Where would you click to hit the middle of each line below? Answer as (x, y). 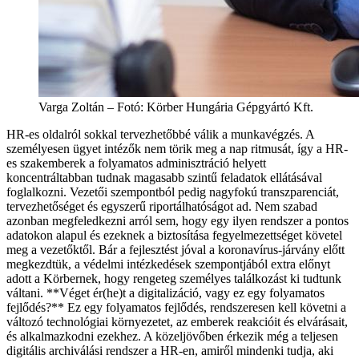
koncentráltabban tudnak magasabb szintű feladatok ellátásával (164, 177)
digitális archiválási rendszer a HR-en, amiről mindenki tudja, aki (170, 350)
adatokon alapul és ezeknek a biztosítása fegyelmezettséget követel (174, 235)
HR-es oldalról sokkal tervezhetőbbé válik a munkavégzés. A (160, 134)
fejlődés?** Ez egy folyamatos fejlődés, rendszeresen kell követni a (176, 307)
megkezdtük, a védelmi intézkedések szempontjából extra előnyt (168, 264)
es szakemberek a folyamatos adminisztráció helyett (136, 163)
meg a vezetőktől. (52, 249)
